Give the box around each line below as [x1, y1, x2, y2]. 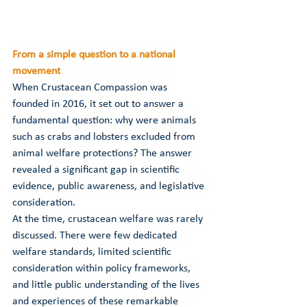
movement [12, 65, 60, 77]
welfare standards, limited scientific [12, 246, 174, 258]
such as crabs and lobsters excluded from [12, 131, 198, 143]
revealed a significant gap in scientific [12, 164, 182, 175]
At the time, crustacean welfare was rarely [12, 213, 206, 225]
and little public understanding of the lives [12, 279, 202, 291]
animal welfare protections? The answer [12, 147, 195, 159]
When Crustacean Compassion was [12, 82, 170, 93]
